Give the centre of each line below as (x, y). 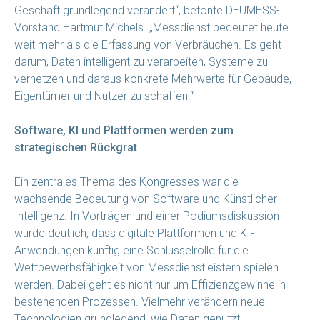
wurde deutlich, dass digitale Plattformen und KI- (134, 233)
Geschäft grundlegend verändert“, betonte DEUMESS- (147, 10)
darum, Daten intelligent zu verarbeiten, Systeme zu (141, 61)
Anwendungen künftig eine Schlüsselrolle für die (131, 250)
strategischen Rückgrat (76, 147)
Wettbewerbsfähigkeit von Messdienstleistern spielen (146, 267)
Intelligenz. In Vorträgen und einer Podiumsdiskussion (147, 216)
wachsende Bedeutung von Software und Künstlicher (146, 199)
